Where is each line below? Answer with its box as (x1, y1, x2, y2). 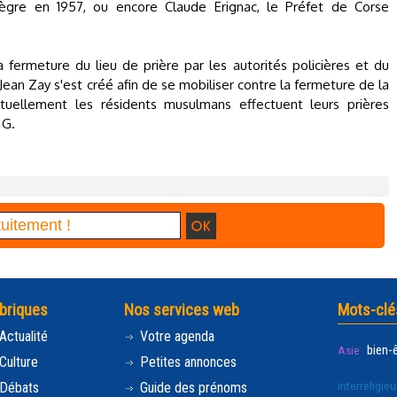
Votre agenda (136, 328, 214, 345)
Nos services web (124, 300, 239, 319)
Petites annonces (136, 354, 237, 370)
